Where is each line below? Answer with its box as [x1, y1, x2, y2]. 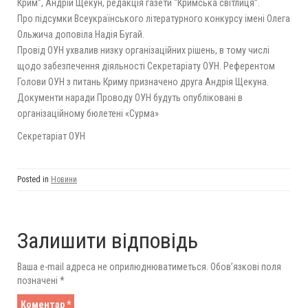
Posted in [17, 174, 51, 184]
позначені [17, 274, 60, 286]
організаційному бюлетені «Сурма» [17, 107, 159, 119]
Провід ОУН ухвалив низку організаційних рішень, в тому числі [17, 44, 269, 56]
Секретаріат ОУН [17, 130, 85, 142]
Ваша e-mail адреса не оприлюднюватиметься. [17, 261, 208, 272]
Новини [51, 174, 77, 184]
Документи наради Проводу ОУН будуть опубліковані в [17, 91, 243, 103]
